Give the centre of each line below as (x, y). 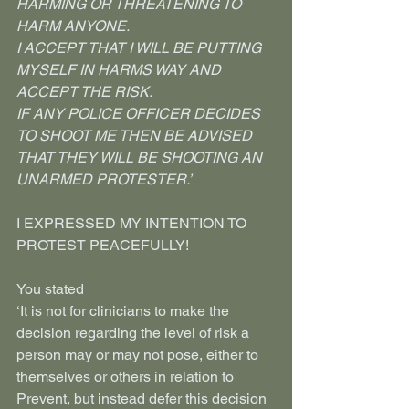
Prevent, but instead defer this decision (143, 399)
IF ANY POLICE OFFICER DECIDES (140, 114)
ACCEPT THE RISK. (84, 92)
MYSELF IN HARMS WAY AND (121, 70)
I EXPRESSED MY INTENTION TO (133, 223)
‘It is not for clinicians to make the (125, 311)
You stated (50, 289)
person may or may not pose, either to (139, 355)
